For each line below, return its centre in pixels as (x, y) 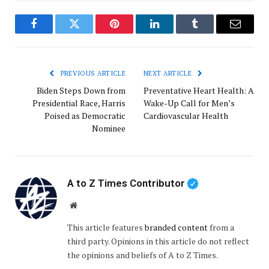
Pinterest (132, 33)
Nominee (109, 128)
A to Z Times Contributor (126, 183)
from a (221, 227)
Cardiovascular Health (186, 116)
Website (90, 205)
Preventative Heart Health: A (199, 91)
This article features (106, 227)
